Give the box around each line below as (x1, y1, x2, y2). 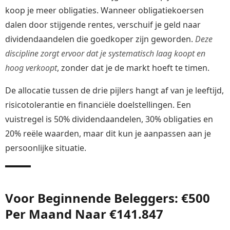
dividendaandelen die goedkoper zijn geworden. (5, 33, 195, 45)
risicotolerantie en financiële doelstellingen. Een (5, 99, 191, 111)
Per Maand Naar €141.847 (5, 205, 163, 223)
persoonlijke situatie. (5, 142, 86, 154)
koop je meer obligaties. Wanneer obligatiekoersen (5, 5, 204, 16)
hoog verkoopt (5, 62, 57, 74)
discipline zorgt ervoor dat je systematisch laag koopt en (5, 48, 205, 60)
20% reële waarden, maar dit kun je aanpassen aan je (5, 128, 211, 140)
